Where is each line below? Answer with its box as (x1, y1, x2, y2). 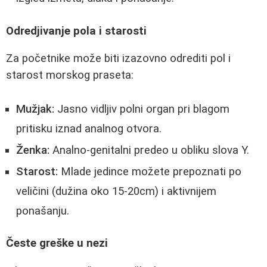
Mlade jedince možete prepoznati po (58, 164, 241, 178)
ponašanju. (16, 204, 69, 218)
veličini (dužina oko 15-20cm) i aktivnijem (16, 184, 216, 198)
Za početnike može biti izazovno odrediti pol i (6, 52, 231, 66)
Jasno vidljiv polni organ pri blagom (54, 102, 229, 116)
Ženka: (16, 143, 49, 157)
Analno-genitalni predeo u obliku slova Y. (49, 143, 249, 157)
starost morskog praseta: (6, 69, 133, 82)
